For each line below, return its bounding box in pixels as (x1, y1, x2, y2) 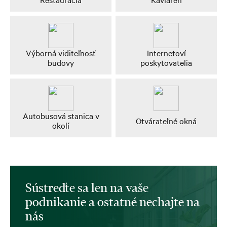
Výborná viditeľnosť (26, 47, 96, 59)
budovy (48, 57, 74, 68)
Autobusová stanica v (22, 110, 99, 122)
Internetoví (146, 47, 186, 59)
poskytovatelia (140, 57, 192, 68)
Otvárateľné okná (136, 115, 197, 126)
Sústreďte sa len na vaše (25, 180, 148, 196)
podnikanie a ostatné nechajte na (25, 194, 200, 210)
